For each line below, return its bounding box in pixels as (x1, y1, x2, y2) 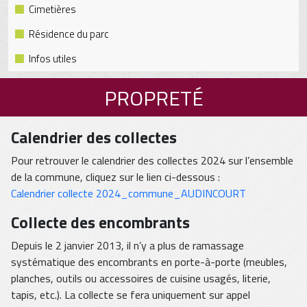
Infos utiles (29, 51, 77, 67)
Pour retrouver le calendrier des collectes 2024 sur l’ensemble (11, 152, 293, 169)
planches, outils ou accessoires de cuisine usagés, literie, (11, 270, 271, 287)
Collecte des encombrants (11, 210, 190, 235)
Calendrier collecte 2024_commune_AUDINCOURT (11, 185, 246, 202)
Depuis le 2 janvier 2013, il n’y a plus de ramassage (11, 237, 244, 254)
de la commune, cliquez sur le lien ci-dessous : (11, 169, 220, 186)
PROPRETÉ (103, 82, 204, 114)
